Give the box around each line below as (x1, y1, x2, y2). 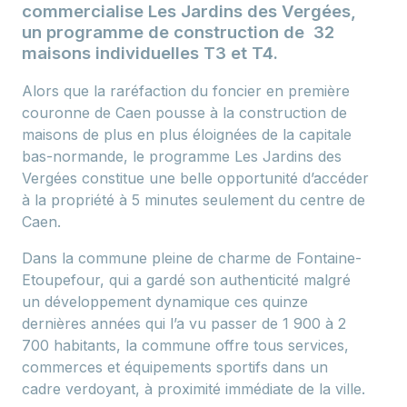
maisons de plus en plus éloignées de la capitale (22, 125, 352, 144)
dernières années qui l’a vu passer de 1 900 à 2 (22, 314, 346, 333)
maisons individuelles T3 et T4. (22, 42, 283, 64)
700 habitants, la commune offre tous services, (22, 336, 349, 355)
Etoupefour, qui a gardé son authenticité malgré (22, 271, 351, 290)
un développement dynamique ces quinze (22, 293, 308, 312)
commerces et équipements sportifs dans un (22, 358, 328, 377)
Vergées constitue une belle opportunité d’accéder (22, 169, 369, 188)
